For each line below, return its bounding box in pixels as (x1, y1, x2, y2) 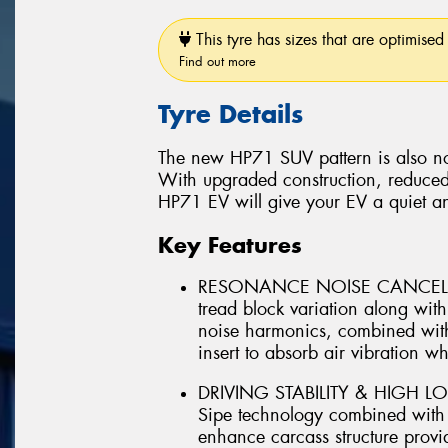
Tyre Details (158, 97, 303, 130)
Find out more (179, 52, 256, 70)
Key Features (158, 230, 302, 259)
